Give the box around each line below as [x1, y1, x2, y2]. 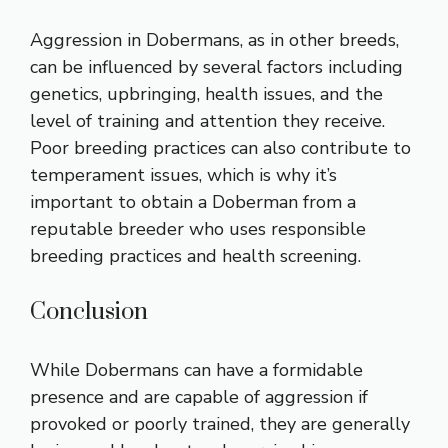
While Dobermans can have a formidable [30, 357, 363, 382]
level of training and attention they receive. [30, 108, 385, 133]
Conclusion [30, 296, 148, 327]
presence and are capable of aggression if [30, 384, 368, 409]
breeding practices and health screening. [30, 243, 361, 268]
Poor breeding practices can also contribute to [30, 135, 411, 160]
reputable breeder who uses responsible [30, 216, 366, 241]
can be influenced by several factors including [30, 54, 403, 79]
